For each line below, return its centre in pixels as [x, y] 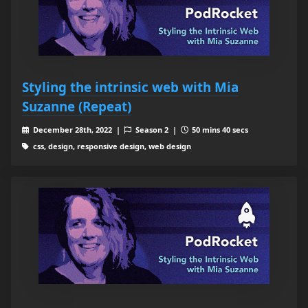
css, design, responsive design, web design [111, 146]
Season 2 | [157, 130]
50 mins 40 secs [219, 130]
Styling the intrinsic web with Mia [130, 87]
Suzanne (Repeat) [77, 107]
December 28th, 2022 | [77, 130]
